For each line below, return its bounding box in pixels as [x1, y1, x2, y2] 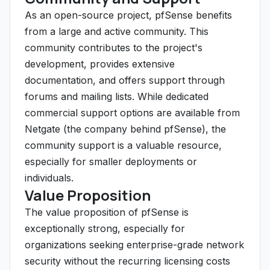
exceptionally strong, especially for [25, 222, 185, 234]
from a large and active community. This [25, 25, 209, 37]
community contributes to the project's [25, 42, 202, 54]
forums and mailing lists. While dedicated [25, 90, 209, 102]
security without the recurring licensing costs [25, 255, 230, 267]
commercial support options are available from [25, 107, 240, 119]
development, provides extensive [25, 58, 175, 70]
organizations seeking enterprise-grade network [25, 239, 244, 251]
